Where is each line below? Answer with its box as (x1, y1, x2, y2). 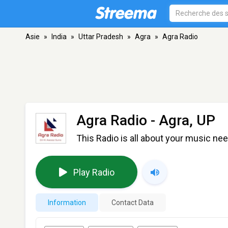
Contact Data (111, 198, 154, 207)
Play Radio (73, 166, 115, 178)
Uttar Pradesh (78, 33, 123, 41)
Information (48, 198, 86, 207)
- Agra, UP (147, 112, 215, 129)
